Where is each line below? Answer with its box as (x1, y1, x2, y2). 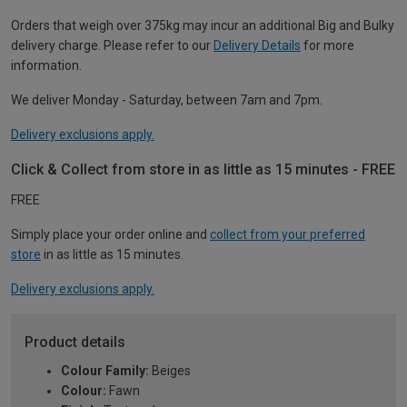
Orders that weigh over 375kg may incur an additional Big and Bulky (11, 18, 394, 34)
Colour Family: (61, 363, 149, 379)
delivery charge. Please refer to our (11, 38, 213, 54)
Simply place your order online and (11, 227, 210, 243)
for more (301, 38, 354, 54)
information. (11, 58, 82, 74)
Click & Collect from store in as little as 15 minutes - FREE (11, 161, 395, 179)
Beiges (149, 363, 191, 379)
